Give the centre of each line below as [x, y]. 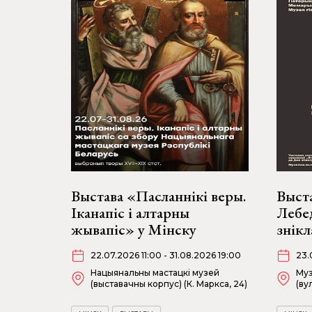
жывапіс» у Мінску [134, 229]
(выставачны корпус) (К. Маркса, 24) [169, 284]
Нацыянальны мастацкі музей [155, 273]
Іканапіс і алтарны [130, 213]
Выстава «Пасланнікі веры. [158, 196]
